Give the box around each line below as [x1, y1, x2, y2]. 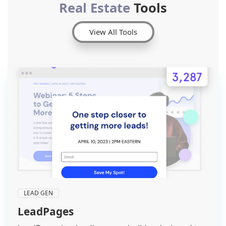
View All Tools [89, 26, 137, 37]
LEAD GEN [24, 188, 53, 197]
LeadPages [18, 204, 74, 218]
